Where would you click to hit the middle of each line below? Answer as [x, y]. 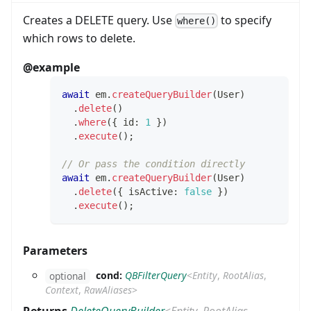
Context [62, 289]
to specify [245, 20]
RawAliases [108, 289]
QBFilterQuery [156, 276]
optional [68, 276]
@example [51, 68]
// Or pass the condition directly [153, 164]
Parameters [55, 251]
